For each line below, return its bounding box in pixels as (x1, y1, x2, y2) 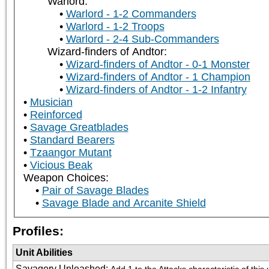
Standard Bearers (29, 134, 115, 147)
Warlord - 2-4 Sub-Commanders (65, 33, 219, 46)
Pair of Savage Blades (41, 184, 149, 197)
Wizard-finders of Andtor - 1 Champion (65, 71, 250, 83)
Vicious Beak (29, 159, 92, 172)
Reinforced (29, 109, 82, 121)
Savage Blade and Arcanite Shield (41, 197, 206, 210)
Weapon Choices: (23, 172, 109, 184)
